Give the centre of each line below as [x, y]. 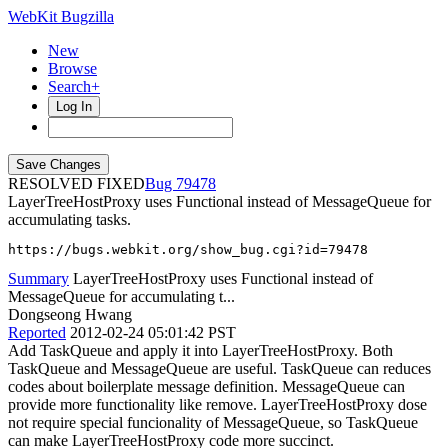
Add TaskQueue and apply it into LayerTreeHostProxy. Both [200, 350]
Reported [37, 332]
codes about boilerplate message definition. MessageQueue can [206, 386]
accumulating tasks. [69, 219]
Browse [72, 68]
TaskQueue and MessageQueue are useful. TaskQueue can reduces [219, 368]
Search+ [74, 86]
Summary [38, 278]
